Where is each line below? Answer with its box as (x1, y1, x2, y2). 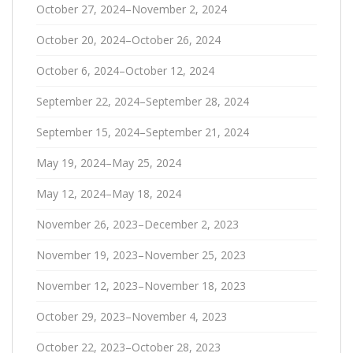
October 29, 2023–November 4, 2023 (36, 308, 227, 324)
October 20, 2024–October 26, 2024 (36, 32, 221, 47)
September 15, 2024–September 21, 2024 (36, 124, 249, 139)
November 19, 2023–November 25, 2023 (36, 247, 246, 262)
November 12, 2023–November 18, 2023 (36, 277, 246, 293)
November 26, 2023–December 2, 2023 (36, 216, 239, 232)
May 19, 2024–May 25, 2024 (36, 154, 181, 170)
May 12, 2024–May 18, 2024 (36, 185, 181, 201)
